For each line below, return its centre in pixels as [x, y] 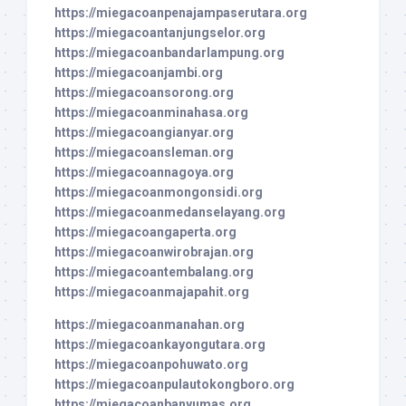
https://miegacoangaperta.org [145, 232]
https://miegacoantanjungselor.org [160, 32]
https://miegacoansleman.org [144, 152]
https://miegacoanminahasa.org [151, 112]
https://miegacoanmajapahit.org [152, 291]
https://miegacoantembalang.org [154, 271]
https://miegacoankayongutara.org [160, 344]
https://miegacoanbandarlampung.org [169, 52]
